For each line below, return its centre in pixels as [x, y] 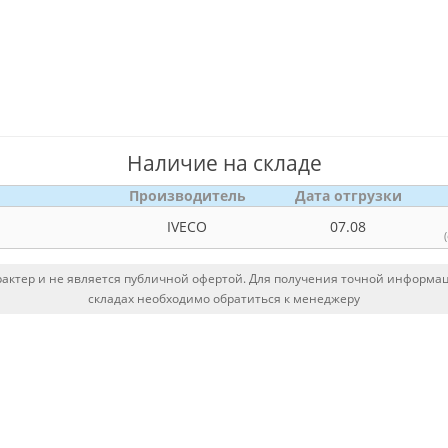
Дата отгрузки [348, 195]
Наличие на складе [224, 163]
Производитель [187, 195]
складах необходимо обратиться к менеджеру [224, 298]
